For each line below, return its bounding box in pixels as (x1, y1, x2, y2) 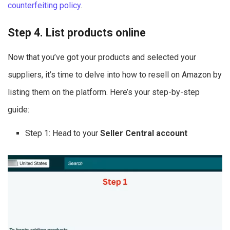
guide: (8, 105, 29, 115)
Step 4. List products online (8, 26, 146, 40)
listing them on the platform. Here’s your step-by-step (8, 87, 200, 98)
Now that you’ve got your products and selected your (8, 52, 196, 63)
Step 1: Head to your (25, 128, 101, 139)
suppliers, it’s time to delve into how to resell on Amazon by (8, 70, 222, 80)
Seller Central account (100, 128, 188, 139)
